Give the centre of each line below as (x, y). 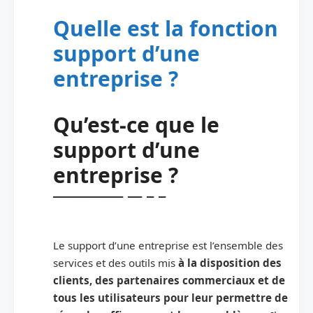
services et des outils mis (116, 262)
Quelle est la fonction (166, 28)
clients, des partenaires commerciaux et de (169, 280)
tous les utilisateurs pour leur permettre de (170, 297)
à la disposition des (230, 262)
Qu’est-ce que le (136, 124)
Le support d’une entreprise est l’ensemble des (168, 245)
